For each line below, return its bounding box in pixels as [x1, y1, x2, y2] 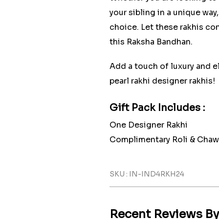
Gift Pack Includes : [109, 102, 205, 114]
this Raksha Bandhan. [109, 37, 193, 47]
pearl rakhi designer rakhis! [109, 76, 215, 86]
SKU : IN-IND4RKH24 [109, 170, 184, 178]
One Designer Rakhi [109, 120, 188, 130]
